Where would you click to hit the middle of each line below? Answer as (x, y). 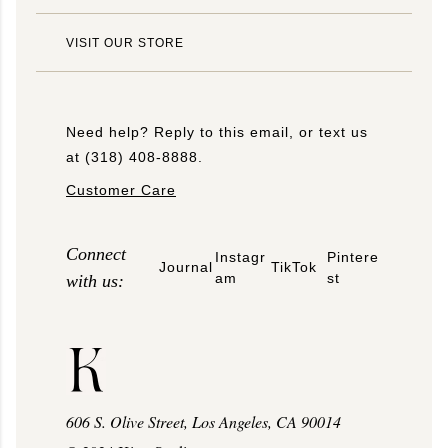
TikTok (294, 266)
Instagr (240, 256)
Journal (186, 266)
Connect (96, 253)
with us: (95, 280)
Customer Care (121, 189)
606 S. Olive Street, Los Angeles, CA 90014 (203, 421)
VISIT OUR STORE (125, 42)
